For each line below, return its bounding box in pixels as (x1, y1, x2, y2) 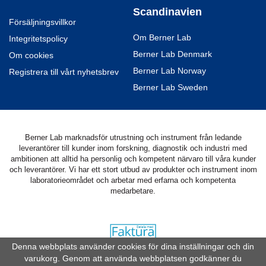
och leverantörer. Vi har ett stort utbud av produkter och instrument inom (9, 165, 257, 175)
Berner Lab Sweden (133, 83, 208, 93)
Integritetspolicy (9, 34, 68, 44)
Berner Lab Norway (133, 66, 206, 76)
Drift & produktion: (75, 255, 140, 264)
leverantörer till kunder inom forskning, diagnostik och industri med (19, 144, 247, 153)
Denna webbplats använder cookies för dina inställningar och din (12, 242, 254, 252)
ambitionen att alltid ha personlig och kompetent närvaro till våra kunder (10, 154, 256, 164)
